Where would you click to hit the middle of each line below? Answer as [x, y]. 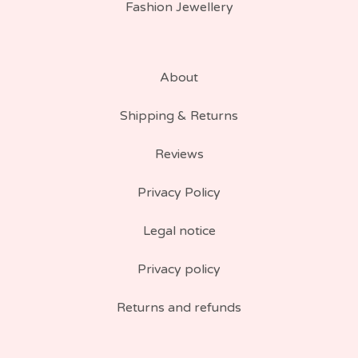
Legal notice [179, 231]
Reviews [179, 155]
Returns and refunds [179, 308]
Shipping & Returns [179, 116]
